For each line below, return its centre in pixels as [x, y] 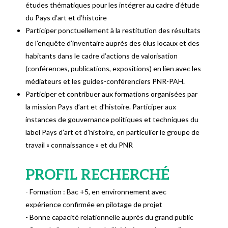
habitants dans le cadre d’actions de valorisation [102, 56]
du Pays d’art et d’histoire [66, 18]
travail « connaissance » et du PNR [79, 145]
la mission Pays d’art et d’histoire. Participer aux [101, 107]
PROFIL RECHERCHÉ [98, 176]
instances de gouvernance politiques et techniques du [112, 120]
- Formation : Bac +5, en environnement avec [96, 192]
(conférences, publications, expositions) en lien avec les [113, 69]
